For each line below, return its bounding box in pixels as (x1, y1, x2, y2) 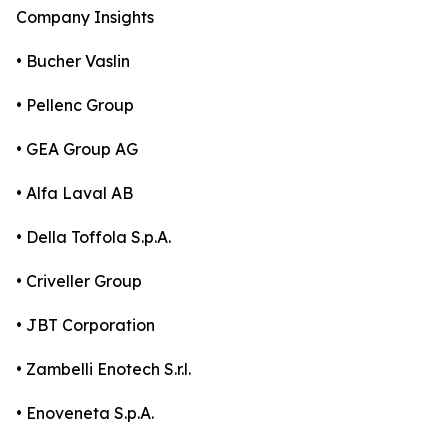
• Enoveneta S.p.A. (16, 403, 154, 424)
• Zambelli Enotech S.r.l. (16, 359, 191, 380)
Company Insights (16, 7, 154, 28)
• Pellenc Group (16, 95, 134, 116)
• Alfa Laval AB (16, 183, 133, 204)
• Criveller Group (16, 271, 142, 292)
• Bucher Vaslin (16, 51, 130, 72)
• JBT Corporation (16, 315, 155, 336)
